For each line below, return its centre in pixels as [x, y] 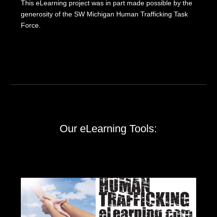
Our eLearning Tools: [108, 128]
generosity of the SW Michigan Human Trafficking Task [104, 14]
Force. [31, 25]
